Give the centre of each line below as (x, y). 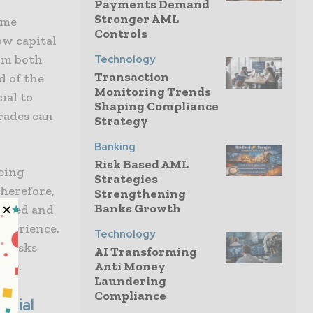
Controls (121, 34)
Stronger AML (137, 19)
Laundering (130, 281)
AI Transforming (146, 252)
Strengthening (140, 194)
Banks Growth (138, 208)
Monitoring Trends (153, 92)
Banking (115, 147)
